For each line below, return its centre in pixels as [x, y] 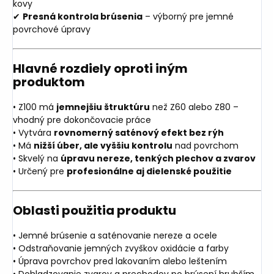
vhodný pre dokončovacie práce [82, 120]
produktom [49, 82]
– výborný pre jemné [188, 16]
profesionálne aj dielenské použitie [149, 171]
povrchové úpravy [52, 29]
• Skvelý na [37, 158]
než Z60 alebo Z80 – [194, 107]
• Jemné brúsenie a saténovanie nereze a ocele [115, 235]
